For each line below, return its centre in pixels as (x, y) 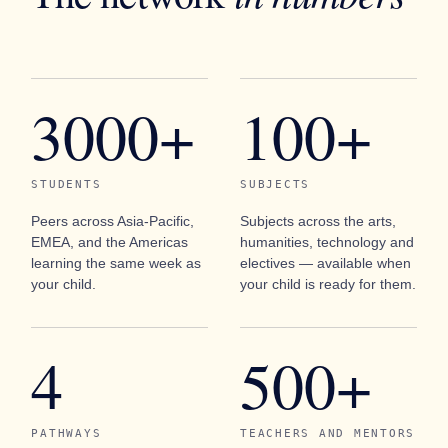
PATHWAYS (66, 433)
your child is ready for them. (328, 284)
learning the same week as (116, 263)
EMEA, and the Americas (110, 242)
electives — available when (325, 263)
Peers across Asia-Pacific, (113, 221)
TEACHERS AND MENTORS (328, 433)
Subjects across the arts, (318, 221)
